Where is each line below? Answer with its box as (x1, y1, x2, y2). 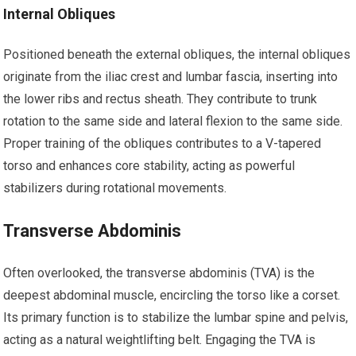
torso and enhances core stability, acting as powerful (3, 158, 296, 173)
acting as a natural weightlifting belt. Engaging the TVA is (3, 332, 316, 347)
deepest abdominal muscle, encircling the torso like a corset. (3, 288, 341, 303)
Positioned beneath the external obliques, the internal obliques (3, 47, 351, 62)
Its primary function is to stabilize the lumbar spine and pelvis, (3, 310, 349, 325)
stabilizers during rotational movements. (3, 180, 227, 195)
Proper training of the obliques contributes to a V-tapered (3, 136, 322, 151)
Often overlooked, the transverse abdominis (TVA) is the (3, 265, 315, 281)
